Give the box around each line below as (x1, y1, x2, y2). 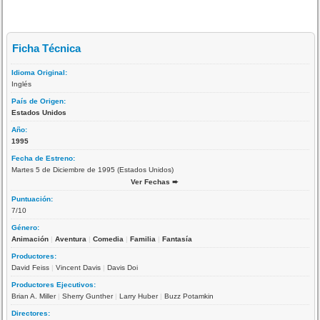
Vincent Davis (56, 263, 101, 271)
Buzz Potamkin (164, 291, 214, 300)
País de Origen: (11, 96, 69, 105)
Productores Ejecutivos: (11, 280, 99, 289)
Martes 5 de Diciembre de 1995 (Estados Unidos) (11, 165, 174, 174)
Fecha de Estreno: (11, 154, 78, 162)
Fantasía (162, 234, 193, 243)
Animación (11, 234, 49, 243)
